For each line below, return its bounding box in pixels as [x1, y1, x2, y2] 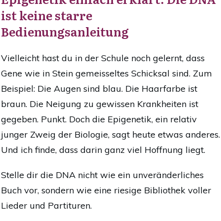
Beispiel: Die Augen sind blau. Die [1, 82, 139, 94]
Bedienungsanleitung [1, 22, 129, 40]
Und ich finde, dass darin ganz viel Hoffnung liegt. [1, 144, 205, 155]
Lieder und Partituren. [1, 199, 92, 211]
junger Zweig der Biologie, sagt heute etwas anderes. [1, 128, 220, 140]
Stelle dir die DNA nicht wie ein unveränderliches [1, 169, 204, 181]
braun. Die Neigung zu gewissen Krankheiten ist [1, 98, 198, 110]
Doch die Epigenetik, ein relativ [69, 113, 197, 125]
